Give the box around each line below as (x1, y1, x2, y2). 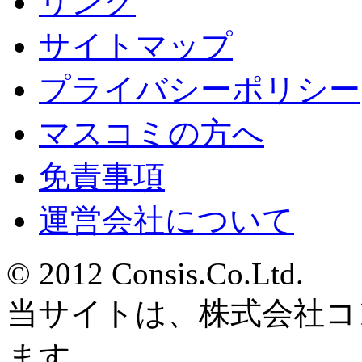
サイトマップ (39, 28, 233, 64)
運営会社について (39, 203, 294, 238)
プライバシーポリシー (39, 72, 360, 107)
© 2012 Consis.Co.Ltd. (6, 256, 304, 292)
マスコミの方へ (39, 116, 264, 151)
